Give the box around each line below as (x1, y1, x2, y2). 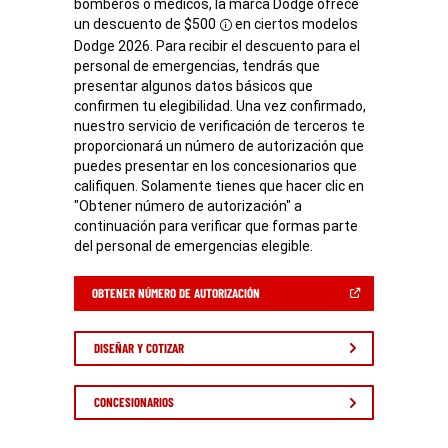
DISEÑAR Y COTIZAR (94, 339, 185, 356)
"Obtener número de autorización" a (74, 197, 303, 214)
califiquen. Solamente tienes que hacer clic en (74, 177, 365, 194)
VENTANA (259, 322, 303, 339)
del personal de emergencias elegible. (74, 237, 314, 254)
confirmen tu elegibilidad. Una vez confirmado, (74, 97, 367, 114)
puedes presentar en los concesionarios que (74, 157, 358, 174)
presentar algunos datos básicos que (74, 77, 314, 94)
